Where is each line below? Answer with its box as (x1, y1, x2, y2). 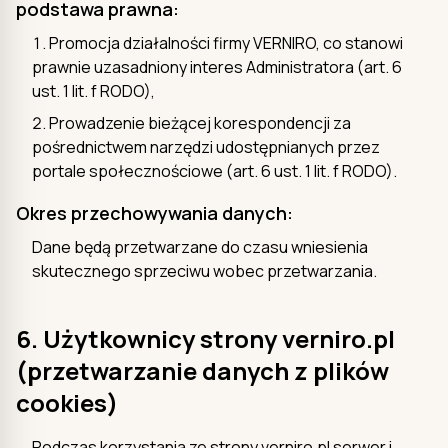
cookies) (16, 385, 118, 419)
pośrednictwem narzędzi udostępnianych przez (32, 135, 380, 158)
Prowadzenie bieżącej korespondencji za (49, 111, 351, 134)
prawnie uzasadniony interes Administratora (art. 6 (32, 55, 402, 78)
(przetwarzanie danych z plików (16, 353, 389, 387)
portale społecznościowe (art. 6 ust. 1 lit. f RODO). (32, 159, 397, 182)
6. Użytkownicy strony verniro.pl (16, 321, 395, 355)
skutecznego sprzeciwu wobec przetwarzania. (32, 259, 377, 282)
